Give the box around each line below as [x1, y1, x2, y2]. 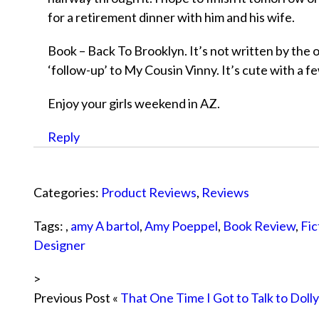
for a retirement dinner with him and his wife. [48, 9, 295, 26]
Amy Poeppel [145, 218, 218, 234]
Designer [33, 237, 85, 253]
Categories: [33, 184, 101, 201]
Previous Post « [33, 290, 120, 306]
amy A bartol [70, 218, 140, 234]
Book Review [223, 218, 296, 234]
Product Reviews [101, 184, 197, 201]
